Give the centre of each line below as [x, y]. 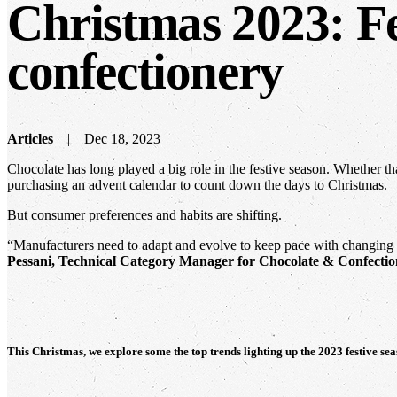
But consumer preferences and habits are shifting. [144, 214]
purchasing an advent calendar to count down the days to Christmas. [197, 184]
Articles [30, 138]
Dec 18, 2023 [122, 138]
